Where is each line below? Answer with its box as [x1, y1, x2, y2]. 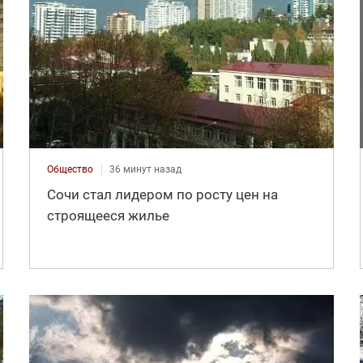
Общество [46, 163, 93, 175]
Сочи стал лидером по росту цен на [46, 186, 278, 203]
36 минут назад [109, 163, 181, 175]
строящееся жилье [46, 207, 169, 224]
